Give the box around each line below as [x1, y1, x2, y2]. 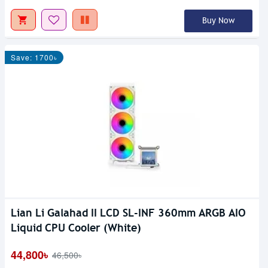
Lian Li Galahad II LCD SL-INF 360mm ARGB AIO [11, 205, 246, 220]
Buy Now [202, 15, 234, 26]
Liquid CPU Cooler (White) [11, 220, 141, 234]
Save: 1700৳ [11, 51, 57, 62]
